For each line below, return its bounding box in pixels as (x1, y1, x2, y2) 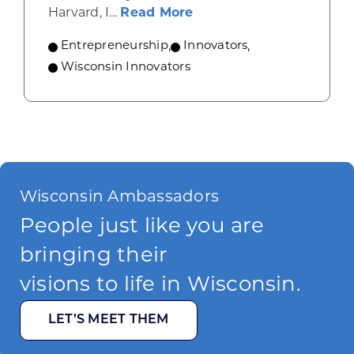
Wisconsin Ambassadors (20, 190, 220, 206)
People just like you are (20, 217, 264, 239)
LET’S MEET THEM (48, 314, 169, 327)
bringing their (20, 246, 168, 268)
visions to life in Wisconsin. (20, 275, 301, 297)
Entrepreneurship (60, 40, 168, 53)
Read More (120, 7, 194, 21)
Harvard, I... (47, 7, 121, 21)
